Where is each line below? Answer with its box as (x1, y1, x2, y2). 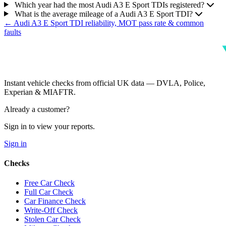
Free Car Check (24, 179, 75, 188)
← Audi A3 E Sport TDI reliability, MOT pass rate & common (4, 18, 204, 27)
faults (4, 27, 21, 36)
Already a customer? (4, 104, 70, 114)
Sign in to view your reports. (4, 122, 95, 131)
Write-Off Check (24, 206, 78, 215)
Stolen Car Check (24, 215, 81, 224)
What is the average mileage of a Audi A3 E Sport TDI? (12, 9, 195, 18)
